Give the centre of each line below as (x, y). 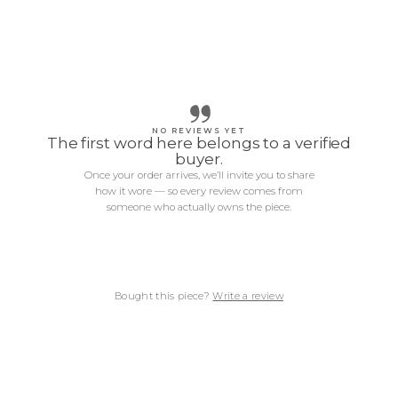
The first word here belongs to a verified (199, 143)
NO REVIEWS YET (199, 130)
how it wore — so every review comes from (199, 191)
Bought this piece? (164, 295)
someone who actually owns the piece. (199, 207)
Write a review (248, 295)
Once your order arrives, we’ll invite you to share (199, 175)
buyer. (199, 159)
